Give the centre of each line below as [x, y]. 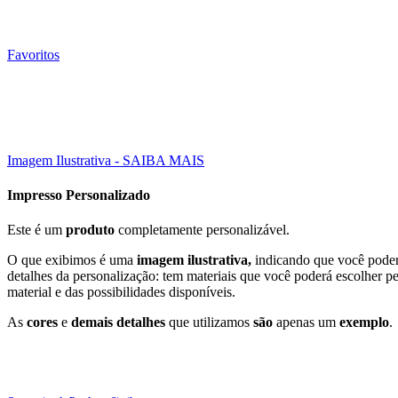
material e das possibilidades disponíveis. [121, 292]
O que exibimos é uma [72, 260]
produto [90, 230]
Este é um [36, 230]
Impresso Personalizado [79, 195]
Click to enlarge [52, 126]
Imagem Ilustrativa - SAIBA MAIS [106, 160]
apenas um [306, 322]
